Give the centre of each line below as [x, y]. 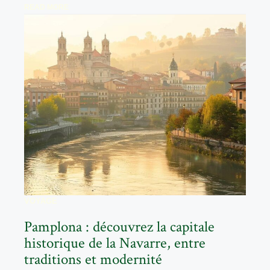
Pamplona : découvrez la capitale [119, 227]
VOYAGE [41, 201]
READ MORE [46, 7]
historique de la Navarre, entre [115, 243]
